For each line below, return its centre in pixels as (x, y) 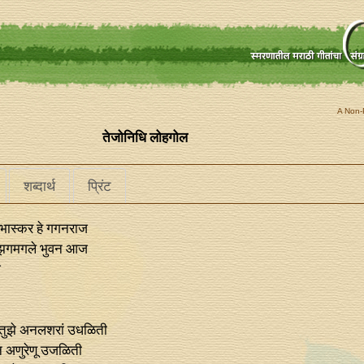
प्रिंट (99, 186)
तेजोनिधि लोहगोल (145, 138)
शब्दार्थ (40, 186)
